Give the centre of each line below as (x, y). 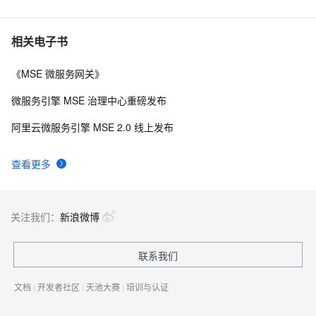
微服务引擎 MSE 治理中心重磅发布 (89, 101)
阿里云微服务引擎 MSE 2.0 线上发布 (92, 127)
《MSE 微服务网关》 (58, 74)
